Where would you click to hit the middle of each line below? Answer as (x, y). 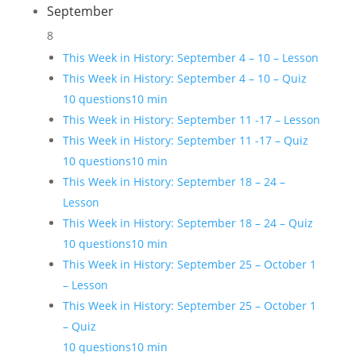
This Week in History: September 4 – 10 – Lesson (190, 58)
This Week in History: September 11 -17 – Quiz (185, 140)
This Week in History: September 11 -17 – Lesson (191, 120)
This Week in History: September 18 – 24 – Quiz (188, 223)
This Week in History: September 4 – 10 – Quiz (184, 78)
